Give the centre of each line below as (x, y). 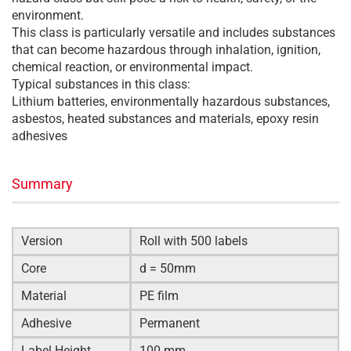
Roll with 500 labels (194, 241)
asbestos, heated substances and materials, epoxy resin (165, 119)
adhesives (40, 136)
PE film (159, 296)
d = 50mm (168, 268)
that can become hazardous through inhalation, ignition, (166, 50)
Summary (42, 184)
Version (42, 241)
